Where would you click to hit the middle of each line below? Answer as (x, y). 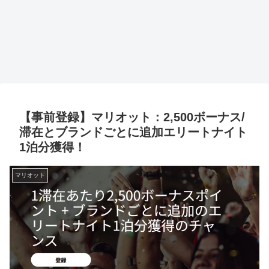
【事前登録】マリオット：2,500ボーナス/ (132, 117)
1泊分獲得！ (53, 147)
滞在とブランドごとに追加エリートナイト (133, 132)
